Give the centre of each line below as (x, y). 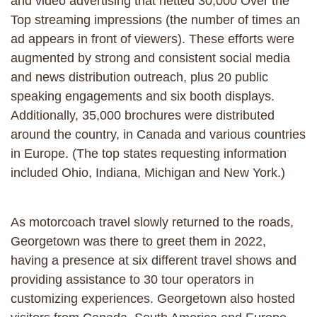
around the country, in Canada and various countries (158, 134)
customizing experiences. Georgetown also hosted (153, 299)
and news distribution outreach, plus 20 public (139, 77)
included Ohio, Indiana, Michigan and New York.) (154, 173)
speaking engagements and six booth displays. (143, 96)
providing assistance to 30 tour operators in (132, 279)
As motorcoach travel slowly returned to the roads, (152, 222)
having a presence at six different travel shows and (154, 260)
